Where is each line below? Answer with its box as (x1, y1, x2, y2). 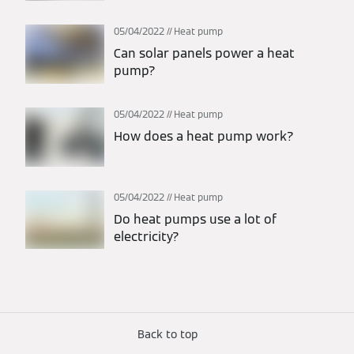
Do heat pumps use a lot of (114, 210, 277, 228)
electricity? (114, 228, 179, 245)
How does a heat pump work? (114, 128, 294, 145)
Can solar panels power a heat (114, 45, 295, 62)
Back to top (137, 326, 198, 341)
